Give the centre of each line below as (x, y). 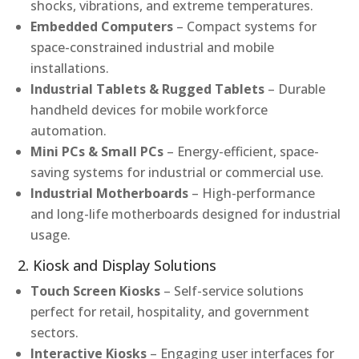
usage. (51, 234)
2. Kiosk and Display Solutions (117, 265)
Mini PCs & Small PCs (97, 151)
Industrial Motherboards (110, 193)
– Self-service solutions (232, 290)
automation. (69, 130)
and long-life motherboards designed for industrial (186, 214)
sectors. (55, 332)
